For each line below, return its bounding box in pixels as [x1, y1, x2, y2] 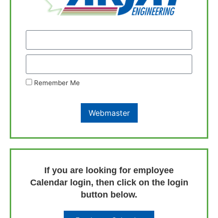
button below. [81, 190, 137, 200]
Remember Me [32, 79, 80, 87]
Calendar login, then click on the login [30, 178, 188, 188]
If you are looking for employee [44, 165, 174, 176]
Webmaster [88, 108, 130, 118]
